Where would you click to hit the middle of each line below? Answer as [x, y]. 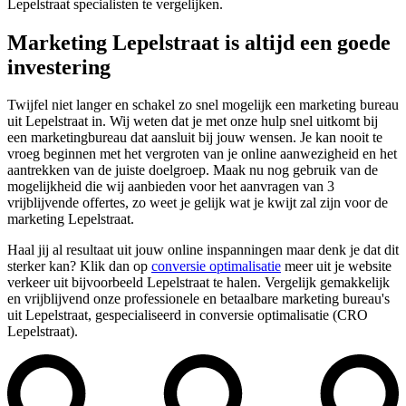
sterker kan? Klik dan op [79, 266]
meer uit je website [336, 266]
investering [59, 67]
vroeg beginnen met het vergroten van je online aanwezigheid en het [202, 154]
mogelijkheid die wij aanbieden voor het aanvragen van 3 [171, 187]
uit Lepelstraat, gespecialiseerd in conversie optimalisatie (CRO [188, 315]
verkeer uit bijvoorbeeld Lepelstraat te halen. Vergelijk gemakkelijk [198, 283]
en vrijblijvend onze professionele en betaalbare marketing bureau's [198, 299]
